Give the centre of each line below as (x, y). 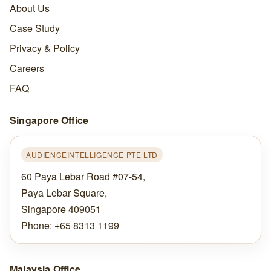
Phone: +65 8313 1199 (70, 225)
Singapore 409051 (61, 209)
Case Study (34, 28)
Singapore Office (49, 120)
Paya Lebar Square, (64, 192)
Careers (27, 68)
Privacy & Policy (44, 48)
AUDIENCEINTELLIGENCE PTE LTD (92, 154)
